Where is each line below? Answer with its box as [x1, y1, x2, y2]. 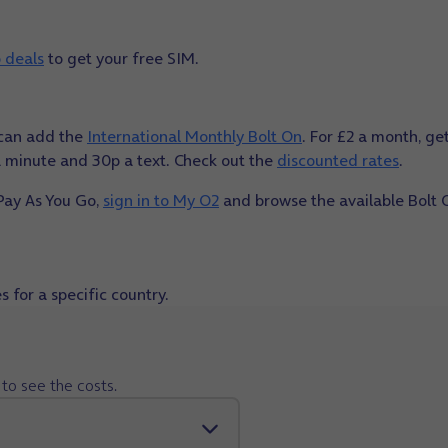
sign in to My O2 [103, 189, 219, 211]
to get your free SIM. [44, 47, 199, 69]
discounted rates [277, 149, 399, 171]
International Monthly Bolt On [87, 125, 302, 147]
